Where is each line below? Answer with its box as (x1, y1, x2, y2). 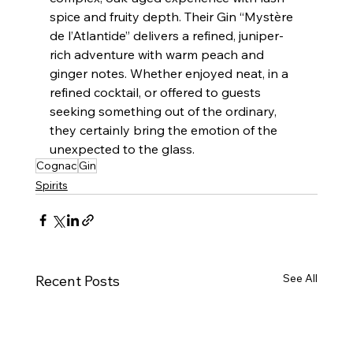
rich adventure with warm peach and (49, 46, 267, 62)
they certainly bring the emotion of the (49, 121, 281, 138)
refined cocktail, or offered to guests (49, 84, 264, 100)
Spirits (35, 177, 68, 192)
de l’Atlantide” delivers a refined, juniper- (49, 27, 284, 43)
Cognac (35, 158, 77, 173)
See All (283, 270, 318, 285)
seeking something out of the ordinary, (49, 102, 280, 119)
